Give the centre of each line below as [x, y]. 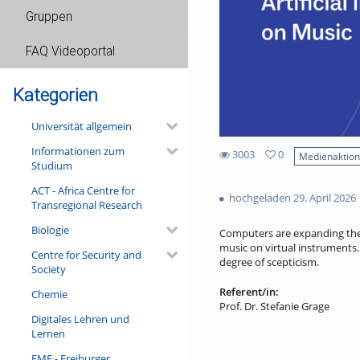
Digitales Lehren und [80, 319]
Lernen [48, 333]
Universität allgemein [81, 126]
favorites [239, 182]
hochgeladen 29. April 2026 [291, 197]
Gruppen [49, 17]
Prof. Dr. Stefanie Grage [274, 307]
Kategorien [55, 95]
